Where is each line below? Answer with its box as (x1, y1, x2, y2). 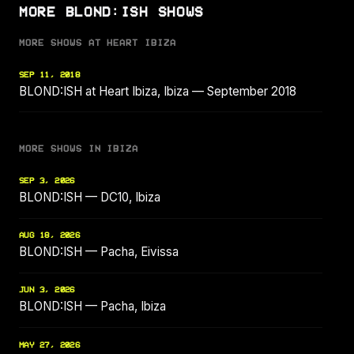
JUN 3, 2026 (19, 285, 75, 296)
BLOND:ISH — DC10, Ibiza (19, 189, 160, 205)
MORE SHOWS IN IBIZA (19, 144, 139, 155)
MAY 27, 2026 (19, 340, 81, 350)
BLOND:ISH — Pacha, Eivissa (19, 244, 179, 260)
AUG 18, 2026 (19, 231, 81, 241)
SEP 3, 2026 (19, 175, 75, 186)
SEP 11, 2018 (19, 70, 81, 80)
